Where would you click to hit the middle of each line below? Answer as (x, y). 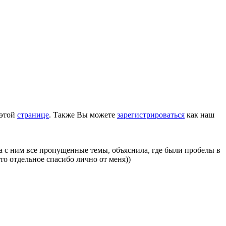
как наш (200, 115)
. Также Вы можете (83, 115)
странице (33, 115)
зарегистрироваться (151, 115)
